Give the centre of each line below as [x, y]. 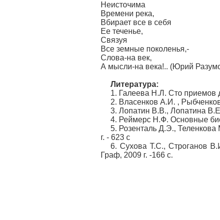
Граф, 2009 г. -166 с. [137, 155]
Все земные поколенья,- [145, 49]
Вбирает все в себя [136, 22]
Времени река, [127, 14]
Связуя [114, 40]
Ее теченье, [122, 31]
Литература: [135, 84]
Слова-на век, [126, 58]
